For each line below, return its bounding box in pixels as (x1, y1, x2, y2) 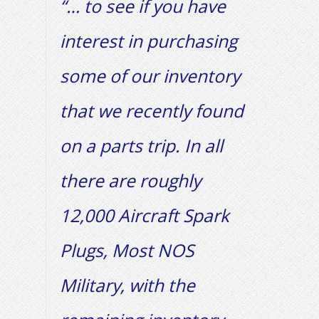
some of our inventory (60, 63, 240, 88)
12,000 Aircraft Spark (60, 203, 229, 227)
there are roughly (60, 168, 201, 192)
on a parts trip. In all (60, 133, 223, 157)
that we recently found (60, 98, 244, 122)
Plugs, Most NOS (60, 238, 194, 262)
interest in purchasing (60, 28, 237, 53)
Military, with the (60, 273, 195, 297)
